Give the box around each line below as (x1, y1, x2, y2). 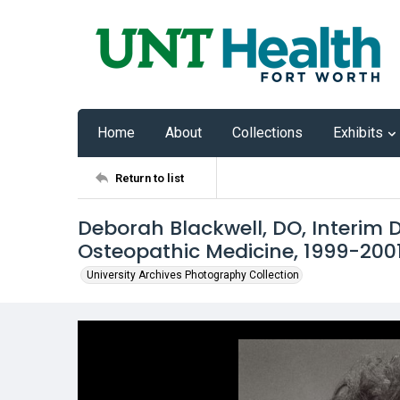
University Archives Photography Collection (87, 269, 299, 281)
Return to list (115, 171, 184, 185)
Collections (232, 124, 303, 141)
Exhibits (333, 124, 383, 141)
